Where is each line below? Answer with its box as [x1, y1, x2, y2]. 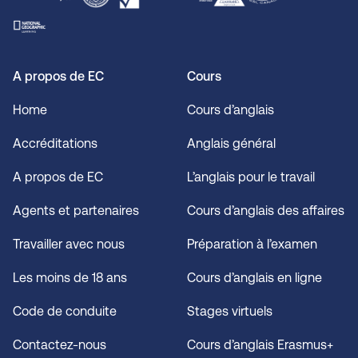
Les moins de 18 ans [13, 269, 127, 285]
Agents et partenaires [13, 202, 139, 218]
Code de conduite [13, 303, 117, 319]
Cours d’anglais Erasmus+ [187, 336, 336, 352]
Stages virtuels [187, 303, 276, 319]
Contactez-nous [13, 336, 106, 352]
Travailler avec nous [13, 236, 125, 252]
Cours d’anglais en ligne [187, 269, 322, 285]
